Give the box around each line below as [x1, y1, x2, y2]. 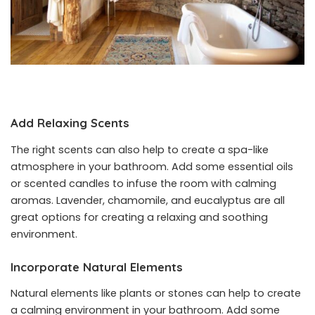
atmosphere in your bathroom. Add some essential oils [11, 159, 293, 174]
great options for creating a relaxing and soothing [11, 210, 268, 224]
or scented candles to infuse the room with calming [11, 176, 276, 191]
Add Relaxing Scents [11, 115, 129, 131]
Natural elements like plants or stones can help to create [11, 286, 301, 301]
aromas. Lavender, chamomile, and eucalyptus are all [11, 193, 285, 207]
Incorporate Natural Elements [11, 259, 183, 274]
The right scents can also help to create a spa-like [11, 142, 269, 157]
